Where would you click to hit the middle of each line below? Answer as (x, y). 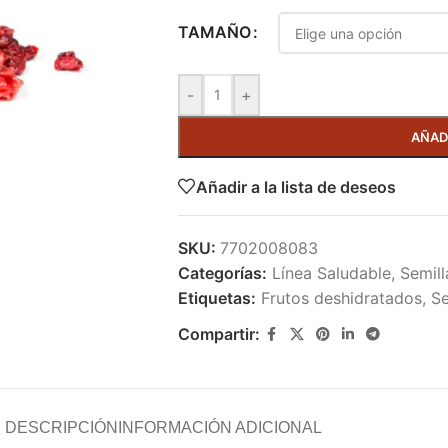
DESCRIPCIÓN (61, 427)
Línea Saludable (331, 273)
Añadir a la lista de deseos (295, 186)
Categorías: (222, 273)
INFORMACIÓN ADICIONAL (219, 427)
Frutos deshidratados (341, 298)
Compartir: (218, 334)
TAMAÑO (214, 32)
